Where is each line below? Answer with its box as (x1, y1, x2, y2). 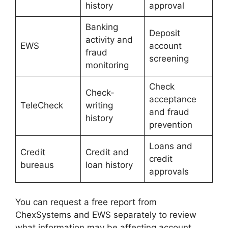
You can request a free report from (15, 196, 157, 207)
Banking (85, 22, 118, 33)
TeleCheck (20, 100, 63, 111)
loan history (85, 160, 133, 170)
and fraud (149, 107, 189, 118)
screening (149, 53, 189, 64)
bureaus (20, 160, 54, 170)
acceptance (149, 94, 196, 105)
